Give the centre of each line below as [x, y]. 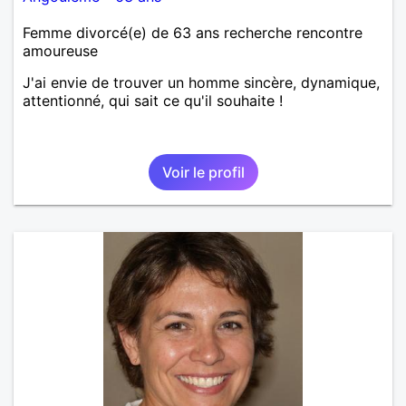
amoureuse [60, 50]
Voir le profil [203, 172]
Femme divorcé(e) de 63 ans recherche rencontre [193, 32]
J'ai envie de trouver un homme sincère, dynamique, [201, 82]
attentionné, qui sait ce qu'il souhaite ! [153, 100]
